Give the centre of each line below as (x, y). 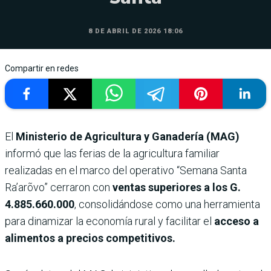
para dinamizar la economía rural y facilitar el (108, 221)
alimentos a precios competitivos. (90, 238)
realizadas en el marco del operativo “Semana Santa (126, 171)
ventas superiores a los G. (177, 188)
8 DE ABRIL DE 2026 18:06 (135, 31)
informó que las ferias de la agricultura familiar (112, 154)
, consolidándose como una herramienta (167, 204)
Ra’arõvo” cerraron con (59, 188)
